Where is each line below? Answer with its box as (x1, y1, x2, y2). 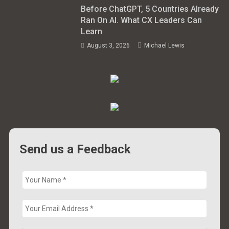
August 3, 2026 (87, 41, 130, 49)
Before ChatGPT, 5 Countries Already (81, 4, 219, 14)
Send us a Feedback (19, 142, 131, 156)
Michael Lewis (144, 41, 185, 49)
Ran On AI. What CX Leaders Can (81, 15, 202, 25)
